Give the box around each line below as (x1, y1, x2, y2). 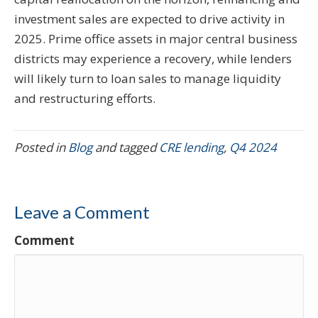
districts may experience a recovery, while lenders (14, 50, 292, 67)
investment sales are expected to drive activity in (14, 11, 285, 28)
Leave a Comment (14, 202, 150, 223)
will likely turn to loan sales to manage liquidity (14, 70, 281, 87)
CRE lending (159, 139, 224, 156)
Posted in (14, 139, 68, 156)
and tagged (92, 139, 159, 156)
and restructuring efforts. (14, 90, 155, 107)
